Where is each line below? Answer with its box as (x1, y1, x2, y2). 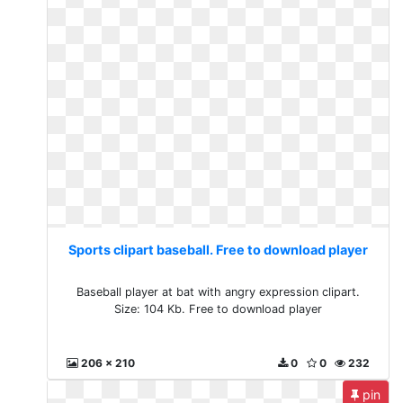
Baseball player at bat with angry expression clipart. (76, 285, 361, 299)
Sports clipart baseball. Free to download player (68, 242, 369, 257)
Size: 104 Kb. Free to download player (114, 302, 323, 316)
